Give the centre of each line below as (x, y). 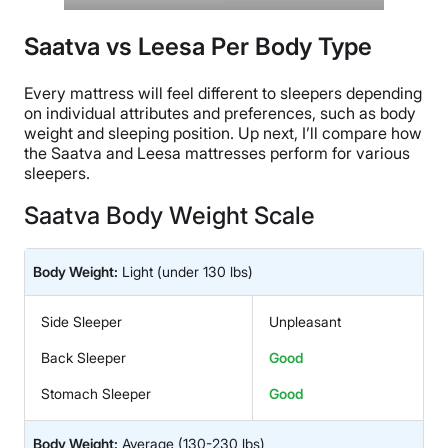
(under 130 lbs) (205, 271)
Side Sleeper (81, 321)
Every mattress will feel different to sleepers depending (223, 92)
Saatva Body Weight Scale (169, 215)
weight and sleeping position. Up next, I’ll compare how (223, 132)
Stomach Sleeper (96, 393)
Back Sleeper (83, 357)
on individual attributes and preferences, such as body (220, 112)
